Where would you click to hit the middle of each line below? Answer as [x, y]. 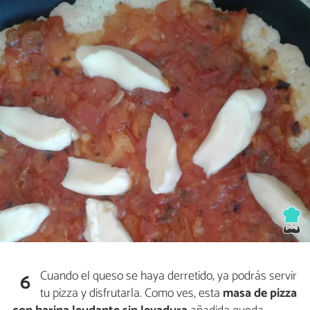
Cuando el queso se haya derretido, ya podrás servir [169, 276]
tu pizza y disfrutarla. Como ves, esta [132, 293]
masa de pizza [260, 293]
